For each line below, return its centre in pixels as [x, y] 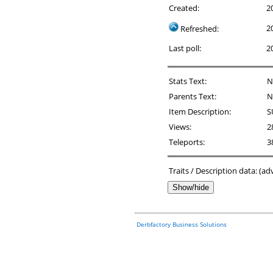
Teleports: [187, 142]
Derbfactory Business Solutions [182, 224]
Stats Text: [188, 81]
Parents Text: [193, 96]
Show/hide [191, 187]
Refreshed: [199, 29]
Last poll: [185, 48]
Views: [180, 127]
